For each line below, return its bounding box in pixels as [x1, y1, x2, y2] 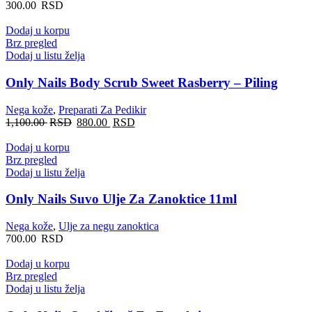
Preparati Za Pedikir [58, 103, 146, 116]
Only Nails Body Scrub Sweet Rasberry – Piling [6, 75, 278, 91]
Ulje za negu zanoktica [58, 220, 159, 233]
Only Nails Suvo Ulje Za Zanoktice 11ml [6, 192, 237, 207]
